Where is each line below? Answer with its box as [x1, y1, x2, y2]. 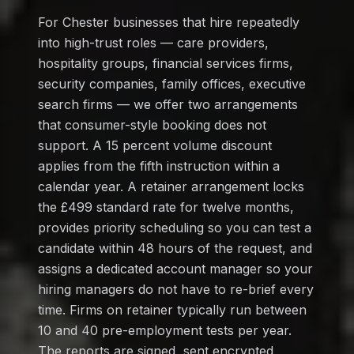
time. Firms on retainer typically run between [38, 301, 307, 318]
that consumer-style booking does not [38, 116, 266, 133]
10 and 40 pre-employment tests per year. [38, 322, 292, 338]
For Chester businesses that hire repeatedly [38, 13, 299, 30]
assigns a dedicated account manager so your [38, 260, 313, 277]
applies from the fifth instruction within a [38, 157, 280, 174]
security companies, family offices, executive [38, 75, 306, 92]
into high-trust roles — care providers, [38, 34, 269, 51]
